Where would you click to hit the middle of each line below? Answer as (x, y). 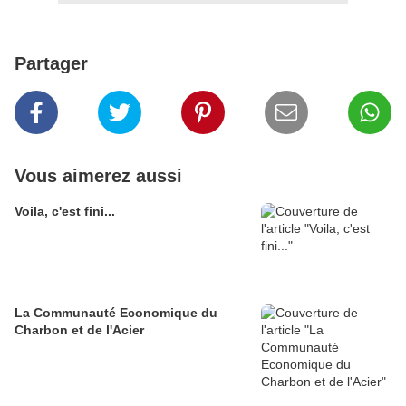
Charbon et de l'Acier (79, 330)
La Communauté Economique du (116, 313)
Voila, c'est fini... (65, 212)
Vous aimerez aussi (98, 176)
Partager (51, 64)
